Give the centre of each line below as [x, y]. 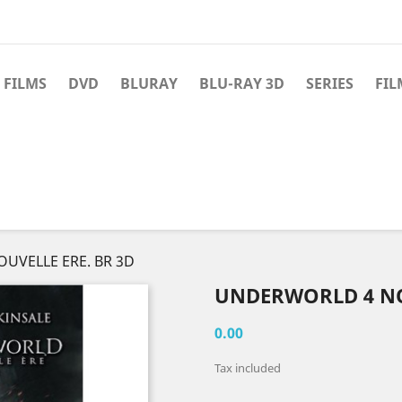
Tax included [248, 368]
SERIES [330, 83]
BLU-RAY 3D [242, 83]
